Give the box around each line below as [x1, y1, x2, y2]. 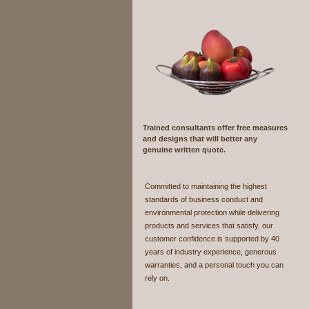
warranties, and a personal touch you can [145, 261, 283, 269]
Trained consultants [143, 123, 215, 132]
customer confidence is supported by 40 [145, 235, 279, 243]
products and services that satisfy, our [145, 221, 273, 230]
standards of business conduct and [145, 195, 263, 203]
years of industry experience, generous [145, 248, 277, 256]
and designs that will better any [143, 134, 257, 143]
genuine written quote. [143, 146, 226, 154]
